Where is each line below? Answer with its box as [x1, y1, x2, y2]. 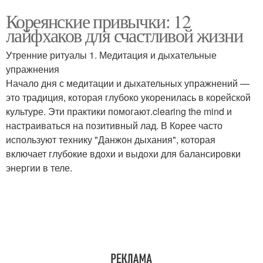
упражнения [6, 62, 59, 76]
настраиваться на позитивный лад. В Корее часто [6, 119, 222, 132]
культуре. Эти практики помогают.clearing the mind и [6, 104, 232, 118]
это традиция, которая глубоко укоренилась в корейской [6, 90, 251, 104]
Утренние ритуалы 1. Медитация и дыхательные [6, 48, 217, 62]
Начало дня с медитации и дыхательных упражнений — [6, 76, 249, 90]
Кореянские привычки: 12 [6, 8, 191, 33]
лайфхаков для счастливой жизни [6, 22, 242, 48]
